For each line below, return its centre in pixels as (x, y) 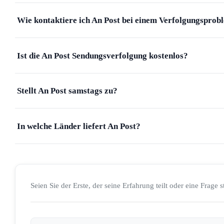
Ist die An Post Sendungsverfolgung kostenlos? (102, 55)
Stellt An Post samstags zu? (67, 91)
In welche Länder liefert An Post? (78, 126)
